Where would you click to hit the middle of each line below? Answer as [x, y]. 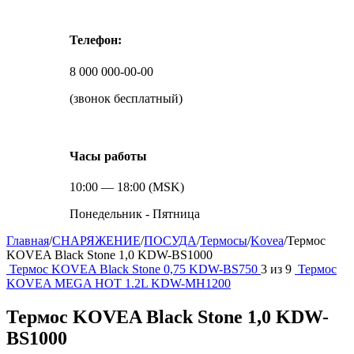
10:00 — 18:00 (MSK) [127, 187]
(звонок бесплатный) [126, 98]
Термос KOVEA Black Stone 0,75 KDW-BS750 [135, 269]
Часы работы [108, 156]
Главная [28, 241]
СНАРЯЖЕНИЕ [96, 241]
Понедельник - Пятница [135, 214]
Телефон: [96, 40]
